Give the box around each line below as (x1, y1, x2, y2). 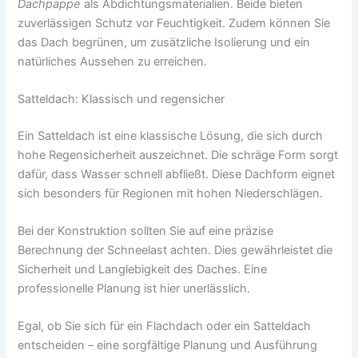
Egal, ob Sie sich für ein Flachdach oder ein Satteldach (18, 319, 312, 334)
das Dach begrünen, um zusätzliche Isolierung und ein (18, 34, 311, 50)
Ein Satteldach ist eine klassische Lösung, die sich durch (18, 128, 324, 143)
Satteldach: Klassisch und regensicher (18, 91, 225, 106)
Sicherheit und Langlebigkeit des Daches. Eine (18, 262, 268, 277)
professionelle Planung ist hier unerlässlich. (18, 281, 251, 296)
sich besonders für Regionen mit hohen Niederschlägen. (18, 185, 324, 201)
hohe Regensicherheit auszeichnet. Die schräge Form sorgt (18, 147, 339, 162)
